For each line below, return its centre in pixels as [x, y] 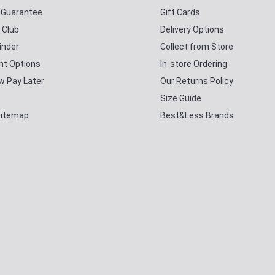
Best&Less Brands [197, 115]
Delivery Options [192, 29]
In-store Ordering [194, 64]
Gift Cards [180, 12]
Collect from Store [197, 46]
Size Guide [181, 98]
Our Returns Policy [197, 81]
